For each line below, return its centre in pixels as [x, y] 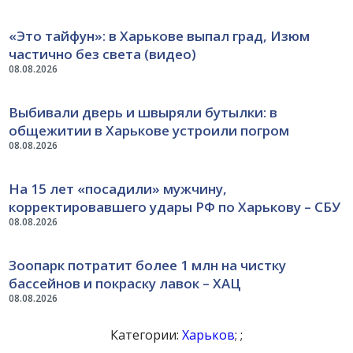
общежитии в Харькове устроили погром [149, 130]
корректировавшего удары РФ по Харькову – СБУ [175, 206]
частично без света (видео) [103, 54]
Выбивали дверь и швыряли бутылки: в [143, 112]
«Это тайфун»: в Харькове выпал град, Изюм [160, 35]
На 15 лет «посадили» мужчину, [118, 188]
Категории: [146, 334]
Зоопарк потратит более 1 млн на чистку [148, 265]
